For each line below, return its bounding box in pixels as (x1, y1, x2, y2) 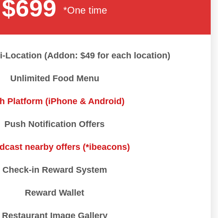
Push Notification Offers (4, 119, 105, 129)
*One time (63, 5, 107, 16)
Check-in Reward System (2, 165, 107, 175)
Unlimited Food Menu (10, 73, 99, 84)
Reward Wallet (25, 188, 84, 198)
